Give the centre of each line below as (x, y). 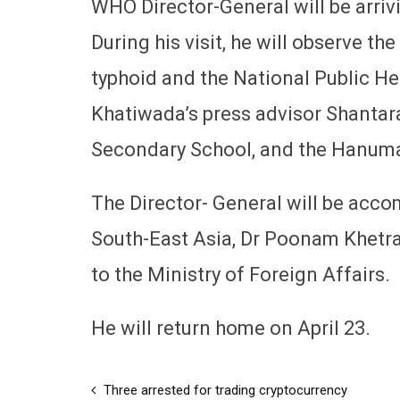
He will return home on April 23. (231, 328)
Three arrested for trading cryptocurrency (224, 390)
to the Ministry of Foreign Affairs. (241, 274)
